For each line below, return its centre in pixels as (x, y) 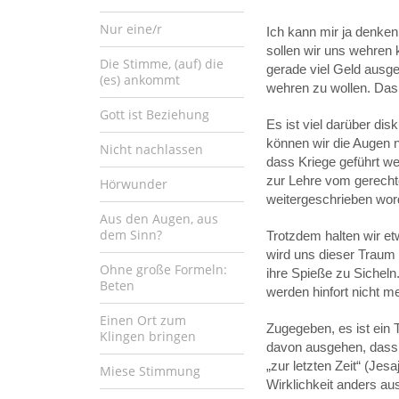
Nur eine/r (131, 28)
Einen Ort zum (143, 320)
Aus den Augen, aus (159, 218)
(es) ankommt (140, 79)
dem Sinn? (131, 234)
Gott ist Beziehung (155, 114)
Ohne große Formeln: (163, 269)
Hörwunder (134, 183)
